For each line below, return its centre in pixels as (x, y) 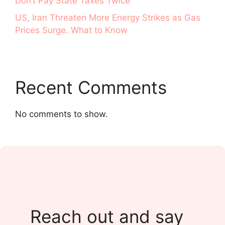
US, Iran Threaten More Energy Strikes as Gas (108, 17)
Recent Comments (91, 87)
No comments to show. (62, 114)
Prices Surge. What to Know (71, 30)
